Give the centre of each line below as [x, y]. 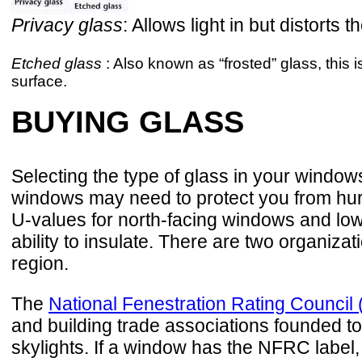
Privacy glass [67, 25]
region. [40, 264]
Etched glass [57, 63]
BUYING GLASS [128, 122]
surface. [39, 81]
